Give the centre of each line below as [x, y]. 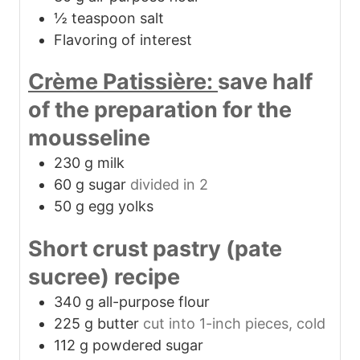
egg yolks [121, 207]
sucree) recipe [104, 277]
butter [118, 324]
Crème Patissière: [123, 82]
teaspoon [104, 18]
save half [265, 82]
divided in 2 [169, 185]
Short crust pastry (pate [155, 249]
